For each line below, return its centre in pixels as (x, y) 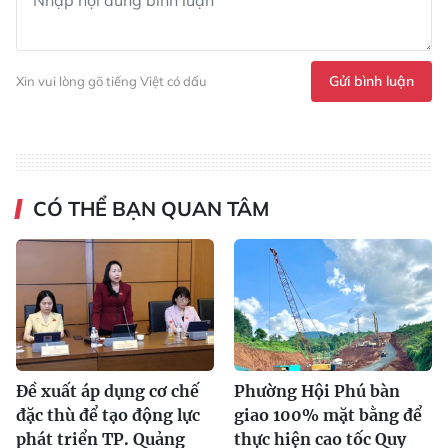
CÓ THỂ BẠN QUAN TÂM (151, 208)
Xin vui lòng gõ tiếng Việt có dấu (111, 81)
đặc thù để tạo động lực (108, 414)
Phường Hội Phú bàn (317, 390)
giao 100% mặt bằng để (328, 414)
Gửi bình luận (371, 80)
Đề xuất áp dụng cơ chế (107, 390)
